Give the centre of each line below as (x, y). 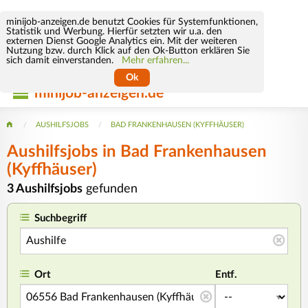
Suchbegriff (61, 219)
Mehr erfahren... (155, 60)
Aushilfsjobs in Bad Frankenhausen (137, 152)
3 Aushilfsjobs (45, 188)
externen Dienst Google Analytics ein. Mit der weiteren (121, 41)
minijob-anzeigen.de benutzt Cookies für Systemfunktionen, (132, 22)
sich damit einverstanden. (64, 60)
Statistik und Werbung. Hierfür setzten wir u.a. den (114, 31)
